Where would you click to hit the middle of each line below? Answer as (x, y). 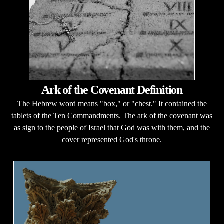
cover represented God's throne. (112, 140)
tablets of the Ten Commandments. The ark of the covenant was (112, 116)
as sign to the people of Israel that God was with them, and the (112, 128)
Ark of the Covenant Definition (112, 90)
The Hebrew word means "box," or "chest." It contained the (112, 104)
